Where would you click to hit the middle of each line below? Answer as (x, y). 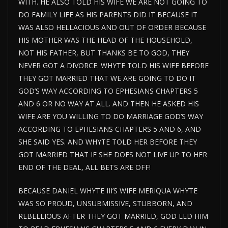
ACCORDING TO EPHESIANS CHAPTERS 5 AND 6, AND (110, 129)
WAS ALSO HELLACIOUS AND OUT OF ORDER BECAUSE (112, 27)
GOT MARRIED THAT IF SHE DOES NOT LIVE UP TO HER (113, 155)
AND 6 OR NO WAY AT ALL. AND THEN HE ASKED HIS (109, 104)
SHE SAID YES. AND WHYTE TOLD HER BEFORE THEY (108, 142)
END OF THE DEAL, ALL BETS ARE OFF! (84, 167)
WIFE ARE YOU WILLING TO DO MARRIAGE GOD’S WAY (111, 117)
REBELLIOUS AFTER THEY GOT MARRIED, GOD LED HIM (113, 216)
